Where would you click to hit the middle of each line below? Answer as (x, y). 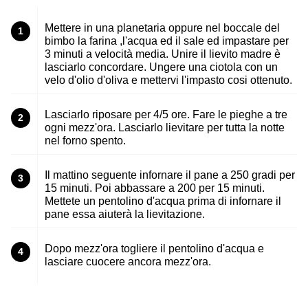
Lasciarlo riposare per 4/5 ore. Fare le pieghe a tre (166, 114)
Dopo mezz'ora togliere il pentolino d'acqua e (154, 248)
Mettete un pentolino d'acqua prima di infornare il (163, 201)
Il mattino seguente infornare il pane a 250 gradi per (170, 175)
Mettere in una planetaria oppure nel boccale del (162, 27)
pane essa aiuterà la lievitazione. (125, 214)
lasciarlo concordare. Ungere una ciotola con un (161, 67)
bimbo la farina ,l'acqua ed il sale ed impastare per (167, 41)
